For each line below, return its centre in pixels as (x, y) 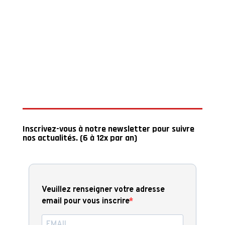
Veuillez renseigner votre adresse (103, 190)
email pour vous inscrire (85, 201)
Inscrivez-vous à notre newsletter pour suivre (108, 129)
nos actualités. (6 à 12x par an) (80, 138)
